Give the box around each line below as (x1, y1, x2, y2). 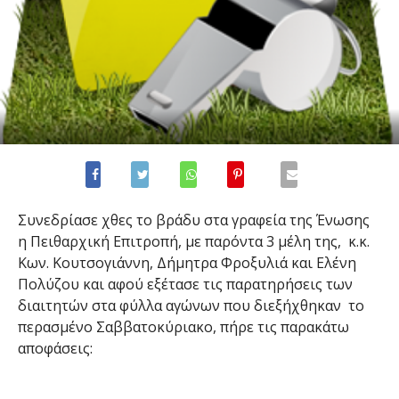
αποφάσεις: (17, 338, 93, 358)
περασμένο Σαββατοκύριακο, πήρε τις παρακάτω (17, 316, 349, 337)
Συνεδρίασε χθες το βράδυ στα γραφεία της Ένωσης (17, 209, 370, 230)
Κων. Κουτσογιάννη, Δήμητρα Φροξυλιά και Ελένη (17, 252, 356, 273)
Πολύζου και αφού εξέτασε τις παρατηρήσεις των (17, 273, 353, 294)
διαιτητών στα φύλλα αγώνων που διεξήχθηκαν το (17, 295, 364, 315)
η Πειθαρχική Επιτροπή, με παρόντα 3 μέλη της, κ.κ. (17, 231, 370, 251)
